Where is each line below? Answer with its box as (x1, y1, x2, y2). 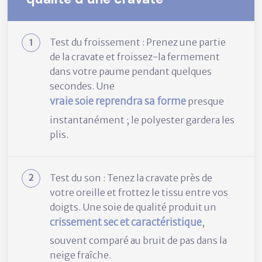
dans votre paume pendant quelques (50, 65, 212, 78)
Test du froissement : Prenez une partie (50, 36, 226, 49)
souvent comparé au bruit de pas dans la (50, 235, 227, 247)
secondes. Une (50, 80, 115, 92)
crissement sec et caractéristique (50, 215, 202, 229)
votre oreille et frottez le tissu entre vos (50, 186, 228, 198)
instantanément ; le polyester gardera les (50, 113, 235, 126)
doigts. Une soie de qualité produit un (50, 201, 216, 213)
